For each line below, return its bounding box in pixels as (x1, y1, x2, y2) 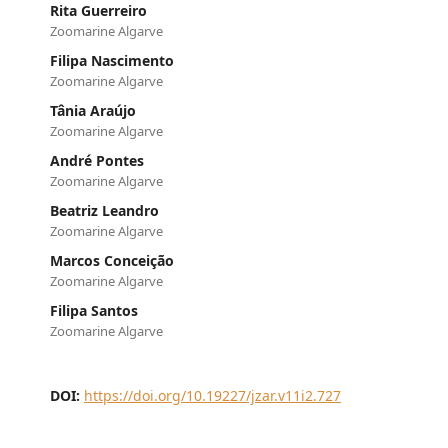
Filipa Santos (49, 300, 138, 320)
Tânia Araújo (49, 100, 136, 120)
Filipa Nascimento (49, 50, 174, 70)
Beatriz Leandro (49, 200, 159, 220)
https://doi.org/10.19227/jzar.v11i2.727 (83, 385, 341, 405)
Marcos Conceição (49, 250, 174, 270)
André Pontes (49, 150, 144, 170)
